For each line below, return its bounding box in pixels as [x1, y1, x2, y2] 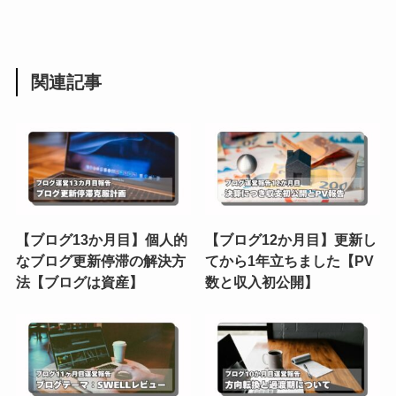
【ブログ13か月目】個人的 [15, 231, 187, 247]
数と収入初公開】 [205, 273, 319, 290]
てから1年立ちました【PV [205, 252, 375, 269]
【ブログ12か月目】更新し [205, 231, 377, 247]
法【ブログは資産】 [15, 273, 143, 290]
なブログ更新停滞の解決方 [15, 252, 186, 269]
